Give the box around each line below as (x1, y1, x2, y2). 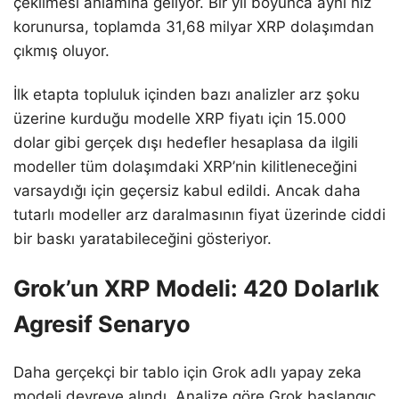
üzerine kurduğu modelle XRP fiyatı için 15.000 (13, 110, 346, 128)
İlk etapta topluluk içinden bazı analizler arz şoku (13, 85, 360, 104)
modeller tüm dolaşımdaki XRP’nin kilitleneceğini (13, 158, 357, 176)
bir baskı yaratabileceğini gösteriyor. (13, 230, 272, 248)
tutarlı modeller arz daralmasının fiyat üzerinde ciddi (13, 206, 386, 224)
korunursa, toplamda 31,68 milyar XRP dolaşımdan (13, 17, 374, 36)
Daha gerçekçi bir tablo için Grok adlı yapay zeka (13, 363, 362, 382)
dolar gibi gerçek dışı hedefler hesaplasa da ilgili (13, 134, 358, 152)
